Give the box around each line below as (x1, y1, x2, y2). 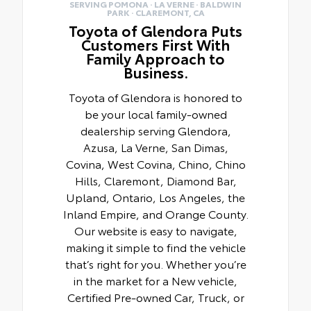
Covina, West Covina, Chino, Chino (65, 155, 246, 172)
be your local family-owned (84, 106, 227, 122)
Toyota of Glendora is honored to (69, 89, 242, 106)
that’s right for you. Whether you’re (65, 255, 246, 272)
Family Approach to (86, 48, 225, 69)
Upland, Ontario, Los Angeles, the (66, 189, 245, 205)
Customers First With (81, 34, 230, 55)
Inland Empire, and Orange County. (62, 205, 249, 222)
